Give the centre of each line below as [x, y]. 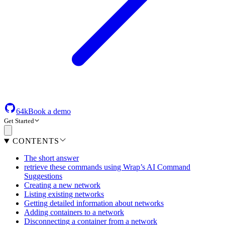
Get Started [19, 121]
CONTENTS [36, 141]
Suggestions [43, 176]
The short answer [51, 158]
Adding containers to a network [74, 212]
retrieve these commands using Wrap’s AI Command [107, 167]
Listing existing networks [64, 194]
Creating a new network [62, 185]
